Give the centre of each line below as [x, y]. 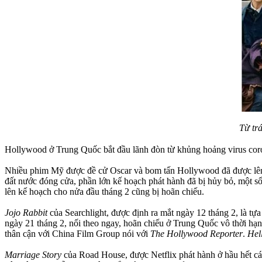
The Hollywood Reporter [196, 233]
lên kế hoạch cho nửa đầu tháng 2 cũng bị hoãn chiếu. [104, 191]
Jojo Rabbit [26, 212]
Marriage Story [33, 254]
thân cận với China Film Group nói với [77, 233]
